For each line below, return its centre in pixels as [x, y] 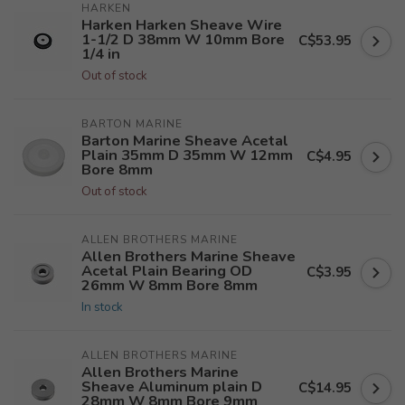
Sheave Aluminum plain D [172, 386]
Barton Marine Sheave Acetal [185, 141]
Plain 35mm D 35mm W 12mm [187, 155]
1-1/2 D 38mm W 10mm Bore [183, 39]
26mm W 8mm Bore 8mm [170, 285]
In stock [102, 307]
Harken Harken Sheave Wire [182, 25]
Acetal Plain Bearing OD [167, 271]
